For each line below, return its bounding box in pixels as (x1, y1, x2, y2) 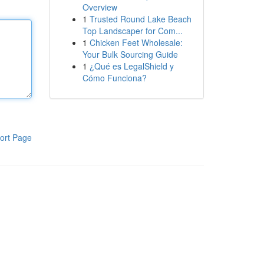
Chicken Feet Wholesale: (89, 37, 183, 48)
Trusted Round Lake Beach (89, 13, 192, 25)
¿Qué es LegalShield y (89, 60, 174, 72)
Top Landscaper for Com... (82, 25, 183, 37)
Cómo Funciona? (82, 72, 147, 84)
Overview (82, 1, 117, 13)
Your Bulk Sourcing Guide (82, 48, 178, 60)
